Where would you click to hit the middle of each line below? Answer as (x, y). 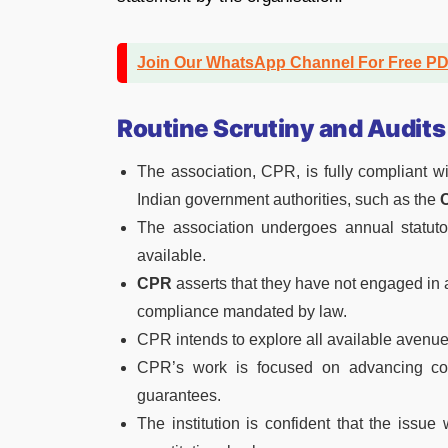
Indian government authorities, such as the (288, 199)
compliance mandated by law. (242, 311)
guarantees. (179, 395)
